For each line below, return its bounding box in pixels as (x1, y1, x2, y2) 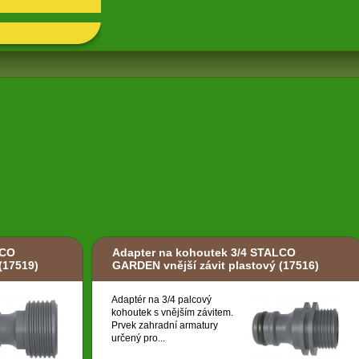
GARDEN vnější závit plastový (112, 259, 276, 272)
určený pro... (111, 333, 165, 345)
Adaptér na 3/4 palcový (111, 294, 212, 306)
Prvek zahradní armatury (111, 320, 218, 332)
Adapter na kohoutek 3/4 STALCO (112, 246, 296, 260)
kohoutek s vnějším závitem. (111, 307, 233, 319)
